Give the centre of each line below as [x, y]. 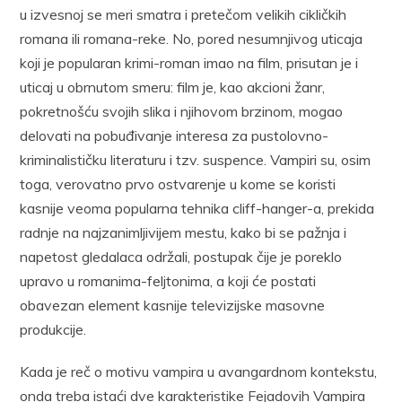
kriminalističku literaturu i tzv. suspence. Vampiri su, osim [196, 159]
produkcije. [53, 329]
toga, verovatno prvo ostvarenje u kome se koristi [178, 184]
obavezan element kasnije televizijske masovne [173, 305]
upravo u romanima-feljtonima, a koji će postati [168, 280]
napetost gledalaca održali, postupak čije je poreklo [181, 256]
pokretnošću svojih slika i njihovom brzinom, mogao [182, 111]
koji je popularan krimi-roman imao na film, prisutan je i [189, 62]
